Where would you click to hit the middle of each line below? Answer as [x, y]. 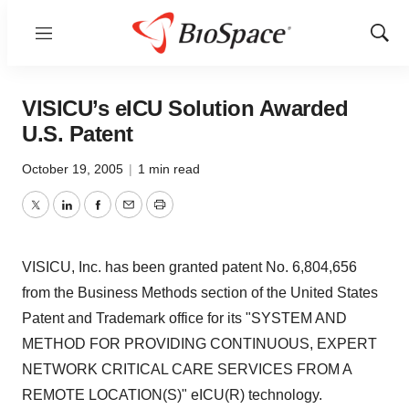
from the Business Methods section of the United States [200, 293]
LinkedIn [93, 215]
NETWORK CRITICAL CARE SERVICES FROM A [187, 369]
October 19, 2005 [74, 169]
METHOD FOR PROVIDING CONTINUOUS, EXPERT [199, 344]
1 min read [169, 169]
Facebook [129, 215]
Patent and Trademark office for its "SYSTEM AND [184, 318]
